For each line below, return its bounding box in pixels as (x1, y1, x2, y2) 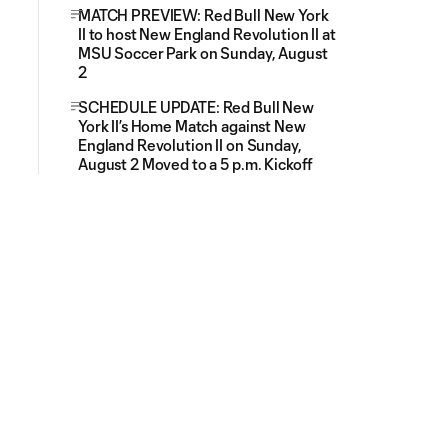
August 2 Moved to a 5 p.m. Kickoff (78, 155, 314, 173)
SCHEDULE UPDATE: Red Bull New (78, 98, 314, 116)
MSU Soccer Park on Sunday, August (78, 44, 328, 62)
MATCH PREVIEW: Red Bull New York (78, 6, 329, 24)
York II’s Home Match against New (78, 117, 306, 135)
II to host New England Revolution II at (78, 25, 336, 43)
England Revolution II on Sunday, (78, 136, 302, 154)
